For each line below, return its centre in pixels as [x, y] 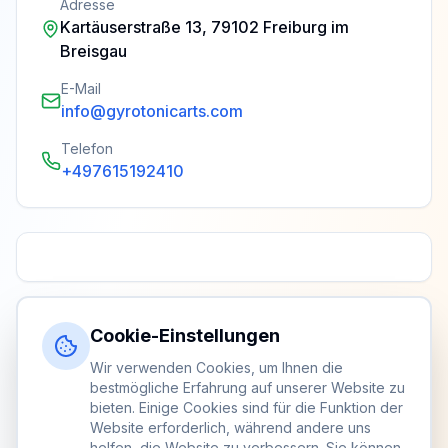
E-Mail [81, 88]
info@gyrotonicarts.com [152, 111]
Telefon [87, 148]
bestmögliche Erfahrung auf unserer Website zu [247, 387]
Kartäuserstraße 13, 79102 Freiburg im [205, 27]
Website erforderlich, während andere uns [230, 427]
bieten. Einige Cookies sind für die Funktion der [246, 407]
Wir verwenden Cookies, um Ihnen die [216, 367]
